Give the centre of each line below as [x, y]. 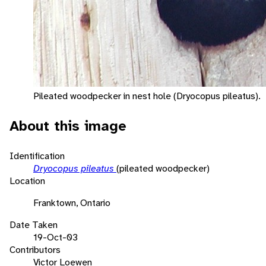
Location [27, 180]
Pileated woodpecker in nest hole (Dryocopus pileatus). [147, 96]
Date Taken [34, 224]
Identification [37, 156]
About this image [68, 126]
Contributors [35, 249]
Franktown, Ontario [72, 202]
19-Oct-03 [56, 237]
